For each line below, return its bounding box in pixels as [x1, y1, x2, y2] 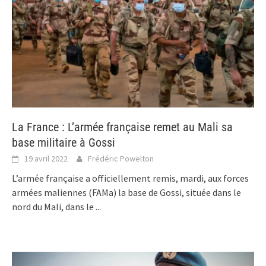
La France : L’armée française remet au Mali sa [12, 120, 233, 135]
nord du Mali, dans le [12, 201, 96, 213]
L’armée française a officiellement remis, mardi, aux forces [12, 172, 249, 185]
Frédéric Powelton [88, 153, 154, 164]
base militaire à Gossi [12, 135, 115, 150]
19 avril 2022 [24, 153, 68, 164]
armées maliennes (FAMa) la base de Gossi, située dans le [12, 186, 241, 199]
